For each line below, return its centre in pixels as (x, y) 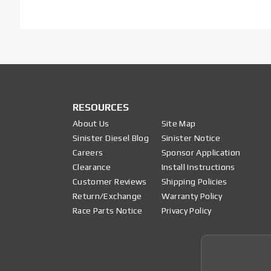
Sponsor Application (201, 153)
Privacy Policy (186, 211)
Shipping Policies (194, 182)
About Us (91, 124)
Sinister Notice (191, 138)
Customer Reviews (110, 182)
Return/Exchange (107, 196)
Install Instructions (198, 167)
